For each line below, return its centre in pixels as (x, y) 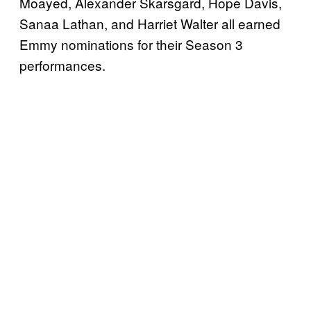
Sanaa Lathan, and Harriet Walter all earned (150, 23)
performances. (62, 65)
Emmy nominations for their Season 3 (131, 44)
